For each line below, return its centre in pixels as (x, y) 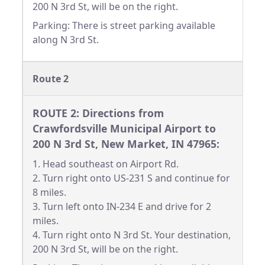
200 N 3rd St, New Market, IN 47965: (126, 144)
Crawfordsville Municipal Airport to (124, 129)
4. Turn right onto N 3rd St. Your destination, (132, 235)
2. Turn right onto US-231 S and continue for (131, 178)
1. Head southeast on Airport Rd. (106, 164)
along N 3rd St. (66, 40)
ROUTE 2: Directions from (98, 113)
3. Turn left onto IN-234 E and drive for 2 (122, 207)
